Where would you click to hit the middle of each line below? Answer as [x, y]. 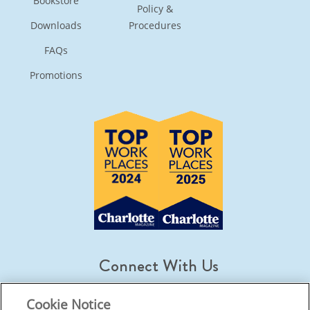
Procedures [155, 25]
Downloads [56, 25]
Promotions [56, 75]
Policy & [155, 8]
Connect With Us [158, 265]
